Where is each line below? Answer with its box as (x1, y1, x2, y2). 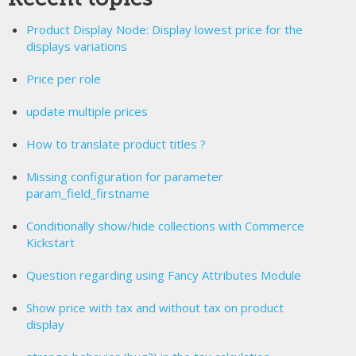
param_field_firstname (25, 184, 149, 201)
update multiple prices (25, 103, 148, 119)
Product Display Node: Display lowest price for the (25, 21, 303, 37)
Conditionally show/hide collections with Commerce (25, 217, 304, 234)
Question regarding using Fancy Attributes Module (25, 266, 301, 283)
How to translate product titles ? (25, 135, 206, 152)
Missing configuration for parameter (25, 168, 223, 184)
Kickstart (25, 234, 75, 250)
